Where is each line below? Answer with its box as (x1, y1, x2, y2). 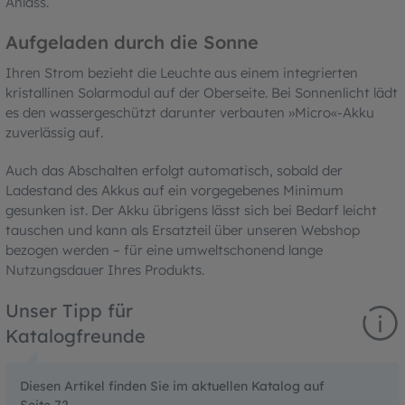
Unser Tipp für (5, 298, 133, 322)
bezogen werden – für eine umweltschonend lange (5, 240, 323, 259)
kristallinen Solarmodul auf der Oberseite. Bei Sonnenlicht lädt (5, 83, 398, 101)
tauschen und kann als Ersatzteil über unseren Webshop (5, 221, 360, 239)
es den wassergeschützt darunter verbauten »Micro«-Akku (5, 103, 374, 121)
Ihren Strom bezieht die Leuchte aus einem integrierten (5, 63, 358, 81)
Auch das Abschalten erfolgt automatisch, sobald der (5, 161, 343, 179)
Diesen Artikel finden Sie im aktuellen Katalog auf (20, 377, 325, 394)
